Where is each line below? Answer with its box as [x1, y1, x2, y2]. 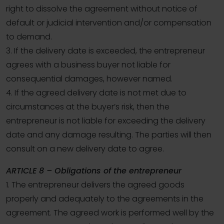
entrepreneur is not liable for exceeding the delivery [6, 115, 205, 127]
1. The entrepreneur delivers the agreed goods [6, 179, 184, 191]
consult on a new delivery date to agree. [6, 143, 164, 155]
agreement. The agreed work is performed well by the [6, 207, 214, 219]
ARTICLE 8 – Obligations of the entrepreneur [6, 165, 181, 177]
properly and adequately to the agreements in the [6, 193, 203, 205]
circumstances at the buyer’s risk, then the [6, 101, 169, 113]
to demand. [6, 31, 52, 43]
